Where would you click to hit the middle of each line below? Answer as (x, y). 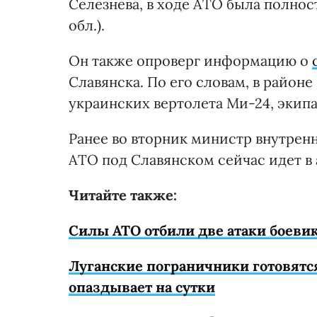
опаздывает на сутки (142, 287)
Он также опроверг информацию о (190, 60)
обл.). (87, 25)
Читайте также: (123, 195)
